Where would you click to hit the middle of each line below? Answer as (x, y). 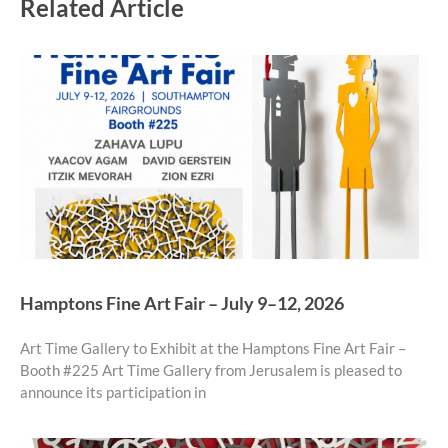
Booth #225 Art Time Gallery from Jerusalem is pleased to (211, 370)
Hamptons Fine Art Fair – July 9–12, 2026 (182, 303)
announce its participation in (113, 392)
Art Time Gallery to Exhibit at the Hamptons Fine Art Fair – (213, 348)
